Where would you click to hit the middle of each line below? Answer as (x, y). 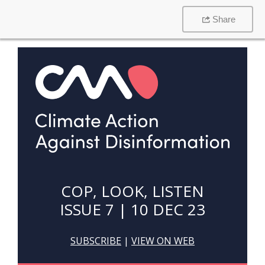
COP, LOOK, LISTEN (132, 191)
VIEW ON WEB (163, 241)
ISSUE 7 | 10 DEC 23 (132, 209)
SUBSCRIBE (96, 241)
